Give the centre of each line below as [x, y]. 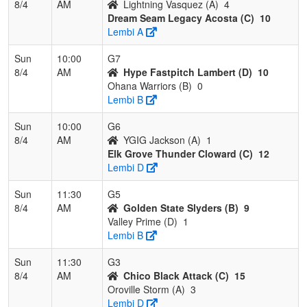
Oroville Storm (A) [146, 289]
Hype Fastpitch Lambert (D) [188, 72]
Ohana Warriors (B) [150, 85]
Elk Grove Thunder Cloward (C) [180, 153]
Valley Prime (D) [143, 221]
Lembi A [125, 31]
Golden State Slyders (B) [181, 207]
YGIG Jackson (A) [162, 139]
